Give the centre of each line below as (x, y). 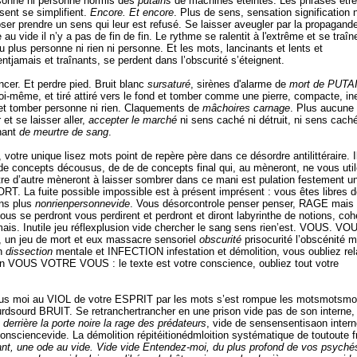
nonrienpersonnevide (82, 203)
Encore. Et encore (132, 12)
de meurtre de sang (64, 131)
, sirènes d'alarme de (240, 84)
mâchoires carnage (246, 108)
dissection (31, 251)
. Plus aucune (322, 108)
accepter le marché (134, 120)
